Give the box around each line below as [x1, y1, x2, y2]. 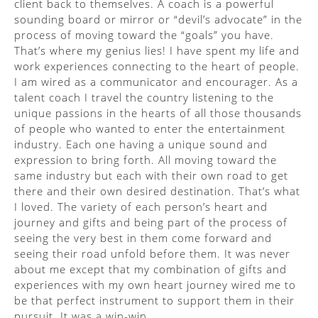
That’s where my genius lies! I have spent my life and [14, 43, 300, 57]
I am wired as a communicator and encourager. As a [14, 75, 298, 89]
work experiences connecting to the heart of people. [14, 59, 300, 73]
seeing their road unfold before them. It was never [14, 246, 290, 261]
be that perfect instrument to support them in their [14, 293, 295, 307]
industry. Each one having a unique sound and [14, 137, 268, 151]
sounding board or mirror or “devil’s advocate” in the [14, 12, 302, 26]
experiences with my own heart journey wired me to [14, 278, 296, 292]
